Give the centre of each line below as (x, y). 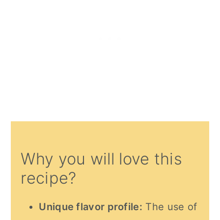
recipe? (49, 178)
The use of (170, 207)
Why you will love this (101, 159)
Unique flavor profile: (91, 207)
